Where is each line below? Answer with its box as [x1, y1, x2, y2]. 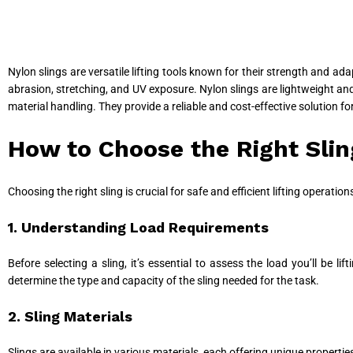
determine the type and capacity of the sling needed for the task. [8, 273, 319, 287]
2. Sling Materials [8, 307, 132, 325]
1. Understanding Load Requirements [8, 218, 269, 236]
